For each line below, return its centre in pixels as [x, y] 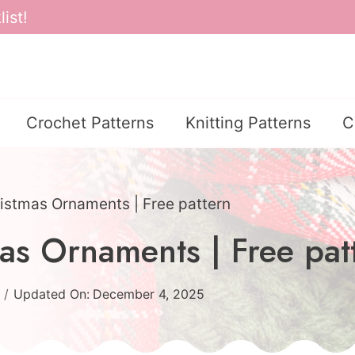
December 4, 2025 [148, 294]
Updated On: [52, 294]
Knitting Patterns [248, 123]
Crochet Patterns [90, 123]
